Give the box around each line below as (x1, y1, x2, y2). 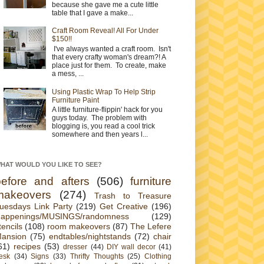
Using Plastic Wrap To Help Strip (51, 87, 156, 96)
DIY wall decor (106, 243, 156, 252)
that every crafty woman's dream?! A (51, 52, 166, 61)
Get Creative (100, 202, 148, 212)
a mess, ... (51, 69, 84, 78)
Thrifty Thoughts (70, 252, 124, 261)
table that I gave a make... (51, 8, 133, 17)
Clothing (144, 252, 172, 261)
